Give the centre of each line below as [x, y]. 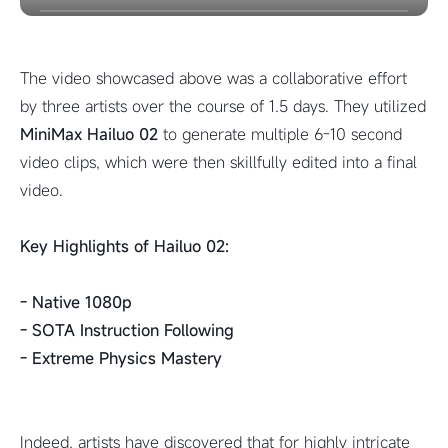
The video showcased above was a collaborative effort [213, 78]
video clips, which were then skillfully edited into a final [218, 162]
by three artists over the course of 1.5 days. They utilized [223, 106]
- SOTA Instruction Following [127, 330]
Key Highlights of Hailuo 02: [124, 246]
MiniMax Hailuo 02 [89, 134]
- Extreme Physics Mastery [121, 358]
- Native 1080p [76, 302]
